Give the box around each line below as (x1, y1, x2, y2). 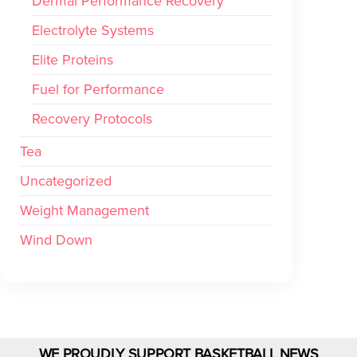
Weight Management (20, 200, 149, 222)
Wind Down (20, 229, 92, 251)
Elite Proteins (32, 49, 113, 71)
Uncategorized (20, 171, 112, 192)
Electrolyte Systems (32, 20, 154, 41)
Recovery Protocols (32, 108, 152, 130)
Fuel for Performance (32, 79, 164, 100)
